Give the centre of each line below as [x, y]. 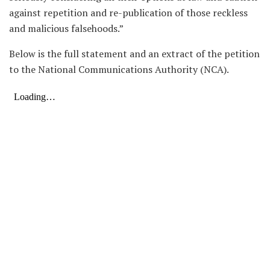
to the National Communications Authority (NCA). [119, 69]
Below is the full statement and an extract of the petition [134, 53]
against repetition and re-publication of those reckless [128, 12]
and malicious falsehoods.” [66, 28]
